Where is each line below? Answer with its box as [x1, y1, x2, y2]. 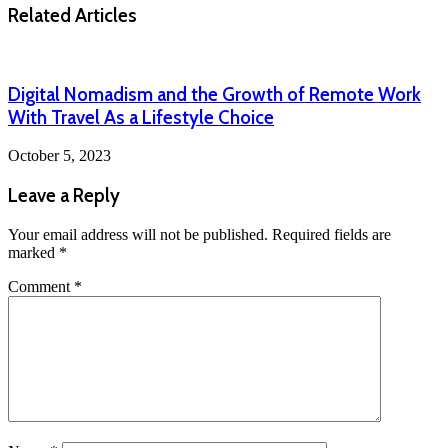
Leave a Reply [8, 184, 120, 208]
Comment [8, 277, 74, 295]
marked [8, 243, 59, 261]
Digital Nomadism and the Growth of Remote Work [8, 82, 421, 106]
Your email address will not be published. [8, 225, 268, 243]
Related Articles [8, 4, 137, 28]
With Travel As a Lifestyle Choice [8, 105, 274, 129]
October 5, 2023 [8, 147, 111, 165]
